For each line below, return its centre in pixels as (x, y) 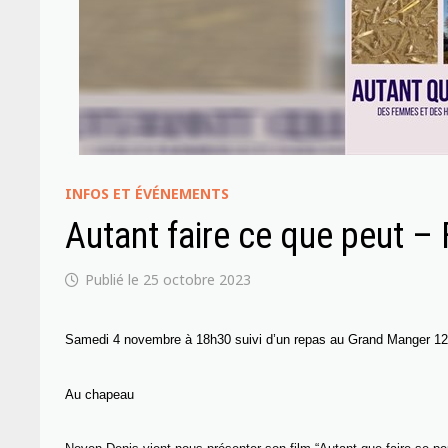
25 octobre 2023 (197, 279)
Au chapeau (100, 394)
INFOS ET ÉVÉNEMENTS (147, 193)
